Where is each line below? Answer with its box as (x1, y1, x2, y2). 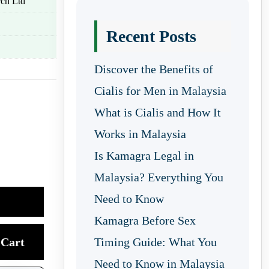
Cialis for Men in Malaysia (94, 84, 226, 97)
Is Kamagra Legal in (94, 149, 194, 162)
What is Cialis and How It (94, 106, 221, 119)
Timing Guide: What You (94, 235, 217, 249)
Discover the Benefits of (94, 62, 213, 76)
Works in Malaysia (94, 127, 186, 141)
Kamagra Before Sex (94, 214, 196, 227)
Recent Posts (106, 27, 196, 46)
